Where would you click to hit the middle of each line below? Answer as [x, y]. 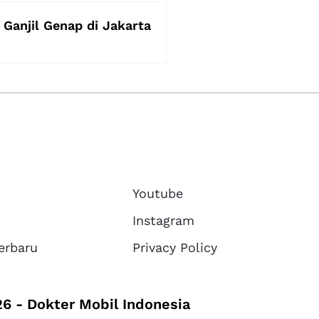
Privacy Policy [175, 247]
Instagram [164, 220]
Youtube [158, 193]
